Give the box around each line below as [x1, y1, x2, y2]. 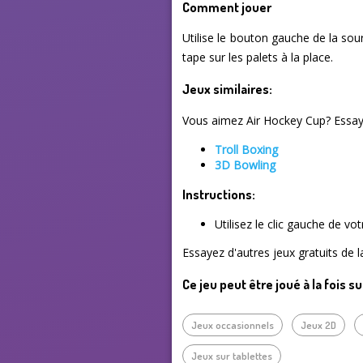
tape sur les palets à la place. [182, 49, 334, 66]
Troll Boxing [215, 141, 279, 157]
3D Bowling [215, 156, 276, 173]
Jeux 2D [301, 318, 337, 332]
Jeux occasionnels [191, 318, 275, 332]
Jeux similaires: [182, 80, 273, 98]
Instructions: [182, 186, 256, 203]
